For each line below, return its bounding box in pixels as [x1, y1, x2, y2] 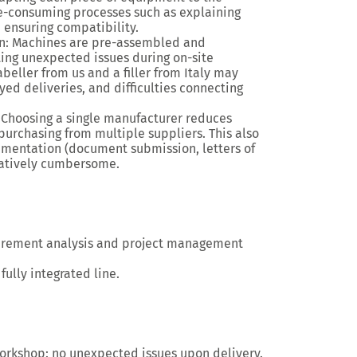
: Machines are [6, 35, 92, 50]
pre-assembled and [92, 35, 206, 50]
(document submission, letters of [61, 141, 255, 156]
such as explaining [131, 5, 241, 20]
